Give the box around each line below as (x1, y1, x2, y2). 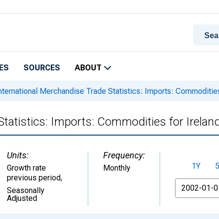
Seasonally (7, 186, 44, 195)
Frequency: (103, 150, 145, 160)
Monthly (103, 163, 131, 173)
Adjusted (7, 194, 37, 203)
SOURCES (23, 63, 60, 72)
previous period (7, 173, 61, 182)
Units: (7, 150, 28, 160)
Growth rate (7, 163, 46, 173)
